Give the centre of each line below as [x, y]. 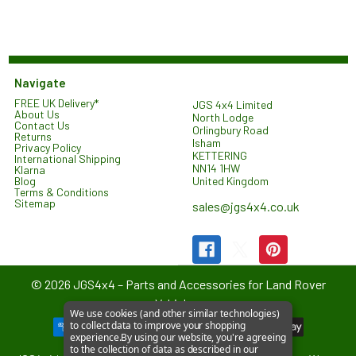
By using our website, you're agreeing [203, 337]
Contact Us [42, 125]
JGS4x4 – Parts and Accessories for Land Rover [198, 284]
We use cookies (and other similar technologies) [175, 313]
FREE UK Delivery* [56, 103]
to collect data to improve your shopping [158, 325]
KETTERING [220, 155]
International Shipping [68, 159]
